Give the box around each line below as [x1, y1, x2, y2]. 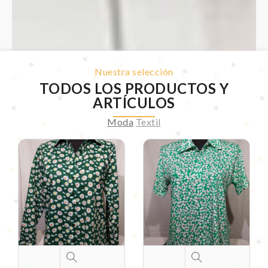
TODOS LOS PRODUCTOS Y [39, 80, 229, 98]
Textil [135, 116, 161, 128]
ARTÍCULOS [93, 94, 175, 112]
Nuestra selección [95, 66, 173, 78]
